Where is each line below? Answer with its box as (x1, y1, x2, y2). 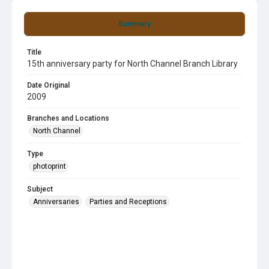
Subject (27, 185, 53, 193)
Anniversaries (33, 198, 79, 206)
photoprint (33, 162, 66, 171)
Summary (118, 20, 151, 28)
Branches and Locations (27, 114, 109, 122)
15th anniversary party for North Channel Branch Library (27, 59, 238, 68)
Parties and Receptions (89, 198, 167, 206)
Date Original (27, 81, 70, 89)
